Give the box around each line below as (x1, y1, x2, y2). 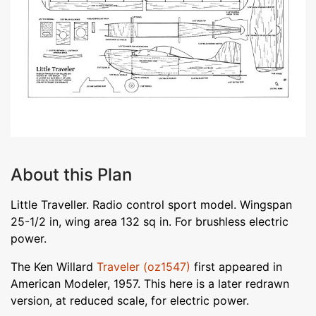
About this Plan (11, 164, 132, 185)
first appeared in (190, 259, 282, 274)
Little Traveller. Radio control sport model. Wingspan (11, 197, 292, 212)
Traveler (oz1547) (97, 259, 190, 274)
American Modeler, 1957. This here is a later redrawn (11, 276, 289, 291)
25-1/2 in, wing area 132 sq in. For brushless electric (11, 214, 288, 229)
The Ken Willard (11, 259, 97, 274)
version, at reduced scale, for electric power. (11, 293, 249, 308)
